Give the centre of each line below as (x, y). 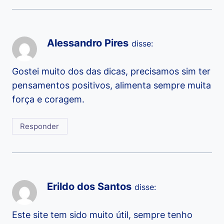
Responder (40, 126)
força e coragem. (48, 99)
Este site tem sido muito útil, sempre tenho (102, 215)
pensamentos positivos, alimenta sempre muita (111, 85)
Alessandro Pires (88, 42)
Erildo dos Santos (89, 186)
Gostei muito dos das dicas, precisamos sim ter (111, 71)
